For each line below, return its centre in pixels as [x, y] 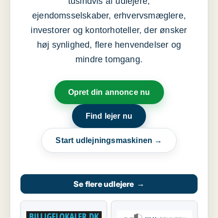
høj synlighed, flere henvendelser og [109, 45]
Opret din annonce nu [109, 92]
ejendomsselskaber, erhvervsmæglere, [109, 16]
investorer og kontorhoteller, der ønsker [109, 30]
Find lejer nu [109, 116]
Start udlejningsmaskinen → [109, 141]
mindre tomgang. [109, 60]
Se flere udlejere [104, 184]
